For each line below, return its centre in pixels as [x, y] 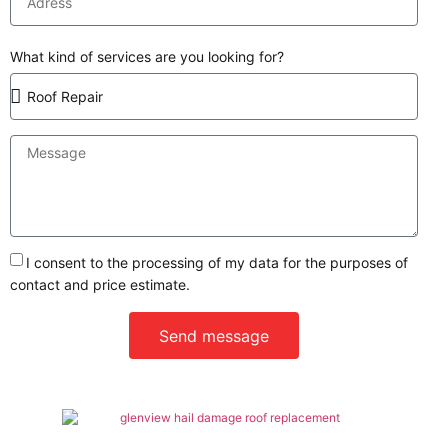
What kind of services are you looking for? [147, 56]
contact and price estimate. [100, 284]
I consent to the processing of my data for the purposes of [217, 262]
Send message [214, 335]
